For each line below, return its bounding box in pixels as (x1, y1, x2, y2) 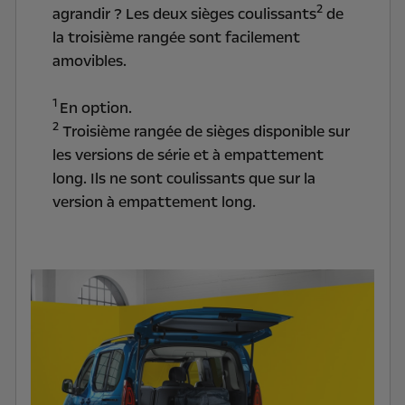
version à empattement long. (52, 191, 256, 212)
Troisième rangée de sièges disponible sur (58, 120, 350, 142)
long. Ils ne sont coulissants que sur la (52, 167, 316, 189)
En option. (59, 97, 132, 118)
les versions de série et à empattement (52, 144, 324, 165)
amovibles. (52, 50, 127, 71)
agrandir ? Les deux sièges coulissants (52, 3, 316, 24)
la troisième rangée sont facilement (52, 26, 300, 48)
